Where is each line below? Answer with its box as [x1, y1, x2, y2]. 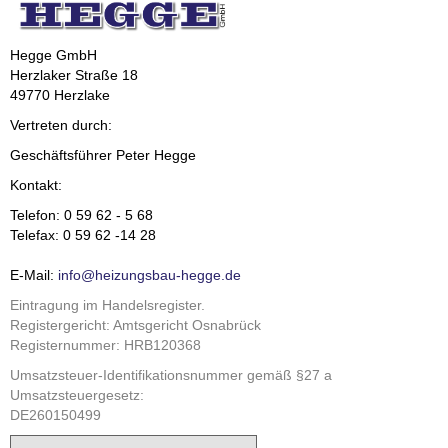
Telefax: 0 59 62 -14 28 [10, 227, 156, 244]
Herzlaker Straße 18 [10, 67, 138, 84]
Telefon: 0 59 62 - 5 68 [10, 207, 153, 224]
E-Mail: [10, 267, 58, 284]
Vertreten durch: [10, 117, 112, 134]
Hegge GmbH [10, 47, 97, 64]
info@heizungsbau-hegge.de [58, 267, 241, 284]
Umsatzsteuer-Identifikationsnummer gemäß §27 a [10, 367, 332, 384]
